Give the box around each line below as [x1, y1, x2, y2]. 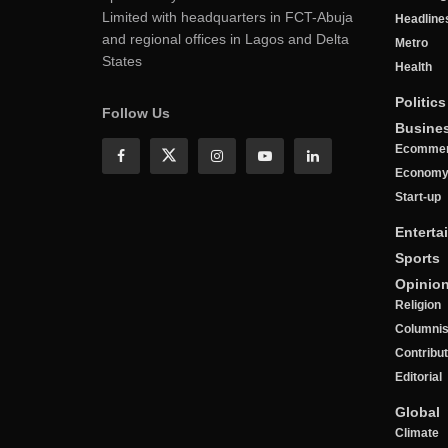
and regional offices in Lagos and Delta [102, 30, 349, 47]
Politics [394, 93, 446, 110]
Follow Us [102, 104, 170, 121]
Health [394, 59, 432, 74]
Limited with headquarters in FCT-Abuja [102, 8, 353, 25]
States [102, 52, 142, 69]
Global [394, 403, 440, 420]
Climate [394, 425, 439, 440]
